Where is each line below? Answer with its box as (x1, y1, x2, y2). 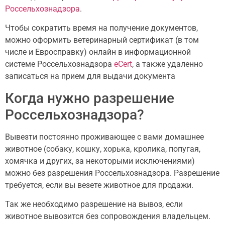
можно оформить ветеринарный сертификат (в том (5, 35, 199, 45)
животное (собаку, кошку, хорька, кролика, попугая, (5, 144, 200, 154)
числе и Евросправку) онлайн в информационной (5, 47, 191, 57)
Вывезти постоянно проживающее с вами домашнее (5, 132, 204, 142)
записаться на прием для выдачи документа (5, 71, 175, 81)
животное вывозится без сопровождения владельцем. (5, 211, 210, 221)
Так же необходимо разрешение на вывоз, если (5, 199, 183, 209)
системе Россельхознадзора (5, 59, 114, 69)
